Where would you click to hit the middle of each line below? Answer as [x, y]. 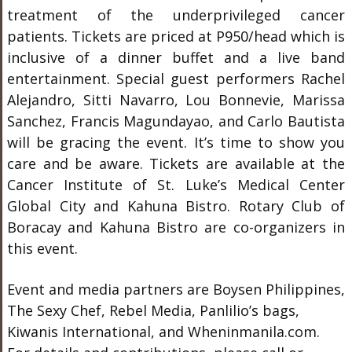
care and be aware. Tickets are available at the [176, 164]
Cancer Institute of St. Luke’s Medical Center [176, 185]
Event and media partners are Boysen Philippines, [176, 290]
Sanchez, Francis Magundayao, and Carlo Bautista [176, 121]
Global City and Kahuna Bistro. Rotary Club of [176, 206]
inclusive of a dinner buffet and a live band [176, 58]
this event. [42, 249]
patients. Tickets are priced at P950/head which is [176, 37]
